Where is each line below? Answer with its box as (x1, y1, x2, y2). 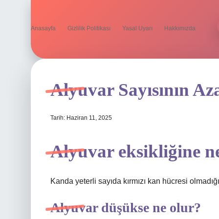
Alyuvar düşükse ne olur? (50, 200, 201, 215)
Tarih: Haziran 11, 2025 (50, 114, 112, 121)
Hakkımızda (164, 25, 196, 32)
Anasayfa (31, 25, 56, 32)
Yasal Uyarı (122, 25, 153, 32)
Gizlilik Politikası (67, 25, 110, 32)
